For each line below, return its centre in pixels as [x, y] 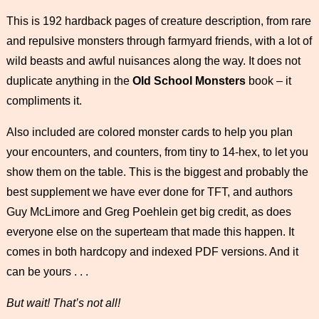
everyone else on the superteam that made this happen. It [150, 231]
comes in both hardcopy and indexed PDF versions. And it [152, 251]
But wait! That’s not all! [63, 303]
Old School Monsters [189, 80]
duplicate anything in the [69, 80]
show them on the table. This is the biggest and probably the [157, 172]
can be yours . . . [47, 271]
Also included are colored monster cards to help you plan [149, 132]
